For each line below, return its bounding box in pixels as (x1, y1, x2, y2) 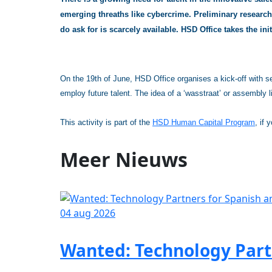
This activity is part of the (60, 118, 152, 127)
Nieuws (115, 146, 188, 172)
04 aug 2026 (60, 206, 115, 220)
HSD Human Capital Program (152, 118, 255, 127)
